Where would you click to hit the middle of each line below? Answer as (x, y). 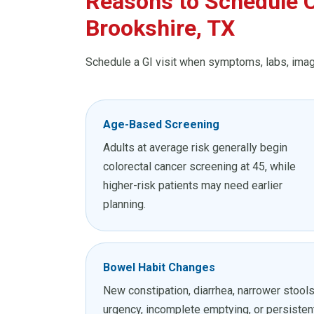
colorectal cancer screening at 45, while (199, 167)
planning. (124, 205)
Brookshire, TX (160, 28)
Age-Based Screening (161, 125)
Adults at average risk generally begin (195, 148)
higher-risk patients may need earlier (193, 186)
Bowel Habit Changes (159, 268)
